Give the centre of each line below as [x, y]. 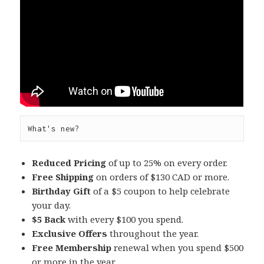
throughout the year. [153, 234]
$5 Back [49, 220]
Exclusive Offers [70, 234]
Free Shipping [63, 177]
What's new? [54, 129]
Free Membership [72, 248]
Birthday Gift [62, 191]
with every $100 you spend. [125, 220]
